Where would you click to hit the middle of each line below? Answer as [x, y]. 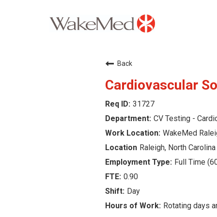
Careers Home [44, 47]
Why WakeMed [45, 75]
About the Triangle [51, 132]
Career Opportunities [57, 104]
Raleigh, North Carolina [178, 147]
